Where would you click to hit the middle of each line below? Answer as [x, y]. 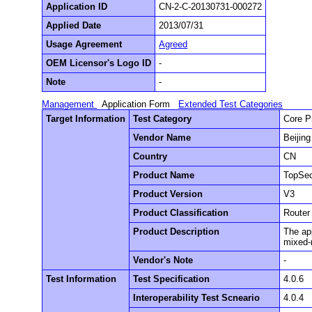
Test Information [81, 279]
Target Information [86, 119]
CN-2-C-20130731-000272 [211, 7]
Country [150, 157]
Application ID [77, 7]
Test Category [163, 119]
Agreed [173, 45]
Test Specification [172, 279]
